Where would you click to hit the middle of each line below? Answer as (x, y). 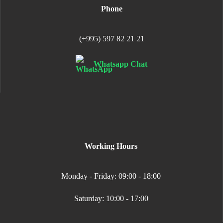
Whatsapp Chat (120, 64)
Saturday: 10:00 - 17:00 (111, 198)
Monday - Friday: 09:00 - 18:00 (111, 176)
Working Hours (111, 146)
